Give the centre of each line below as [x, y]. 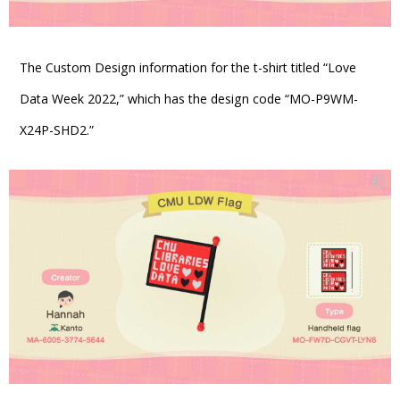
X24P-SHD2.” [57, 129]
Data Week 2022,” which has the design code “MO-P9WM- [189, 98]
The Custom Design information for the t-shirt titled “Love [188, 67]
